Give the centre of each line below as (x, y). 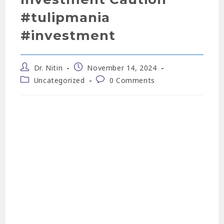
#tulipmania (65, 17)
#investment (68, 35)
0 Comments (132, 80)
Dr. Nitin (48, 67)
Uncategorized (59, 80)
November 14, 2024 (122, 67)
